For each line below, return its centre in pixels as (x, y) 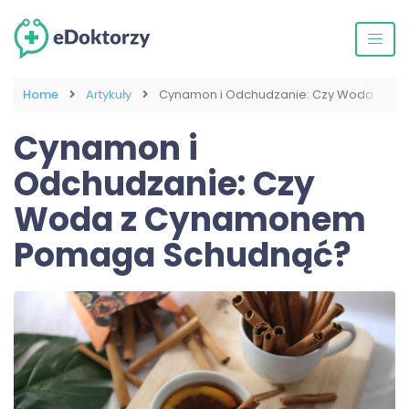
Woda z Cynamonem (190, 220)
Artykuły (109, 95)
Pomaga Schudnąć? (183, 256)
